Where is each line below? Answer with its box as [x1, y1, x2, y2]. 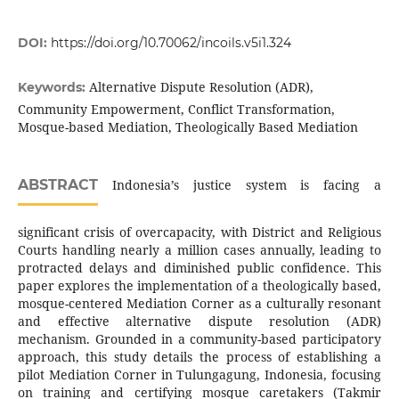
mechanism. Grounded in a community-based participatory [17, 330, 382, 348]
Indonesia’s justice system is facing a [97, 176, 382, 194]
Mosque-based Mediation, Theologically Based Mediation [17, 118, 358, 136]
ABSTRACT [17, 176, 98, 194]
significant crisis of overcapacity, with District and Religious [17, 224, 382, 241]
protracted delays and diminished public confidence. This [17, 259, 382, 277]
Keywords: [17, 79, 89, 96]
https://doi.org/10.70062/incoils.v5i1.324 [50, 35, 291, 52]
